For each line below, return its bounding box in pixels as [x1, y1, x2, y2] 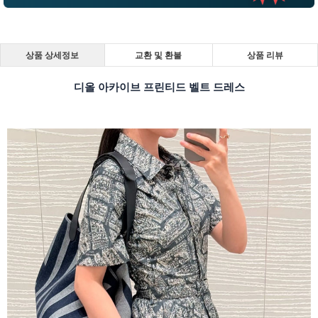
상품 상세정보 [26, 50, 79, 60]
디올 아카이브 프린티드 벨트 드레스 [73, 81, 245, 93]
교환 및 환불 [135, 50, 182, 60]
